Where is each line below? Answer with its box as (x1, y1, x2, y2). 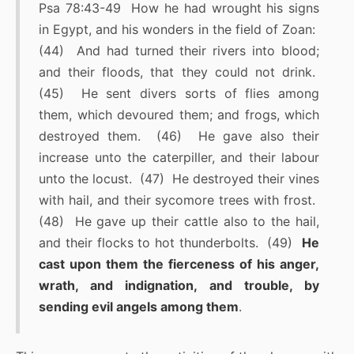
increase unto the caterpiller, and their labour (39, 149, 319, 166)
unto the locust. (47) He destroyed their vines (39, 171, 319, 187)
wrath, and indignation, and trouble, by (39, 277, 319, 294)
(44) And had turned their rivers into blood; (39, 43, 319, 59)
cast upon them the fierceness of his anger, (39, 256, 319, 273)
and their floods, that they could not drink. (39, 64, 319, 81)
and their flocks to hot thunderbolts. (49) (39, 235, 302, 251)
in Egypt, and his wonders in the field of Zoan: (39, 21, 319, 38)
